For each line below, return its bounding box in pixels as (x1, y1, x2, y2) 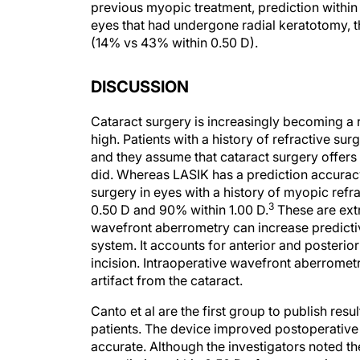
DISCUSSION (91, 77, 189, 96)
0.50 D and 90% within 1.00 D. (91, 202, 268, 218)
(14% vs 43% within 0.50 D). (91, 35, 258, 51)
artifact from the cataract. (91, 272, 243, 288)
